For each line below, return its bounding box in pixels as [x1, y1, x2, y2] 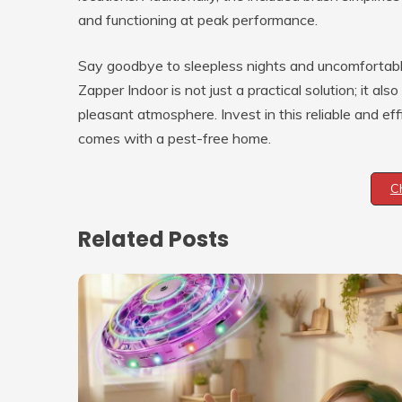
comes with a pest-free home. [78, 129, 271, 148]
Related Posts [78, 223, 229, 254]
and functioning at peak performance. [78, 11, 318, 30]
